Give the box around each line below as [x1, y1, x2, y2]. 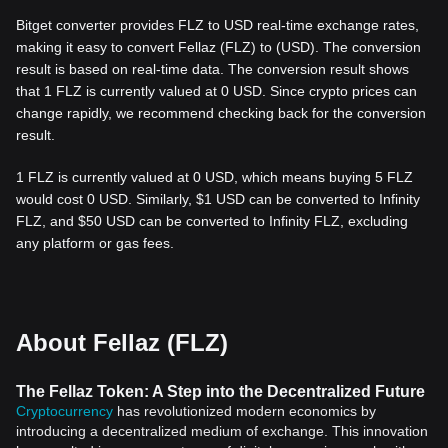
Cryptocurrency [16, 403, 113, 419]
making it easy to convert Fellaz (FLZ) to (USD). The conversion [16, 39, 421, 55]
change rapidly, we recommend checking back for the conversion [16, 105, 426, 121]
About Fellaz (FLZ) [16, 329, 228, 356]
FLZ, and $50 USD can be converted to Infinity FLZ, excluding [16, 213, 408, 229]
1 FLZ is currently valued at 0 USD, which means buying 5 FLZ [16, 169, 413, 185]
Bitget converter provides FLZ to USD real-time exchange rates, [16, 17, 419, 33]
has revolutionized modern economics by [113, 403, 376, 419]
